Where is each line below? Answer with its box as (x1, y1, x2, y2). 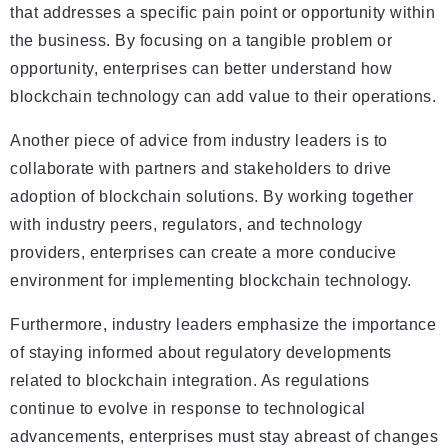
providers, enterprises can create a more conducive (10, 244, 396, 262)
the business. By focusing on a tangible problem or (10, 32, 392, 50)
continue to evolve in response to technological (10, 400, 366, 418)
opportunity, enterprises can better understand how (10, 60, 392, 78)
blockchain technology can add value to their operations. (10, 88, 436, 106)
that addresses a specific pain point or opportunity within (10, 4, 435, 22)
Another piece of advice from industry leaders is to (10, 132, 388, 150)
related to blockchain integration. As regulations (10, 372, 370, 390)
